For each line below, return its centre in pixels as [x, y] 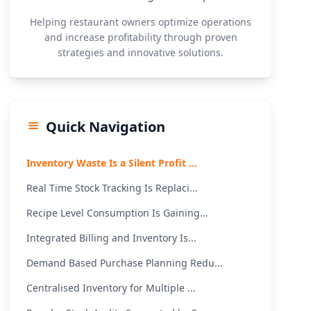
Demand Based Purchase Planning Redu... [125, 263]
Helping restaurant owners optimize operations [141, 22]
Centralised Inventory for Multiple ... [111, 288]
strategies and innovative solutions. [141, 52]
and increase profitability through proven [141, 37]
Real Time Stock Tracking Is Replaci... [112, 188]
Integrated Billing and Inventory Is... [112, 238]
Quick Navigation [106, 127]
